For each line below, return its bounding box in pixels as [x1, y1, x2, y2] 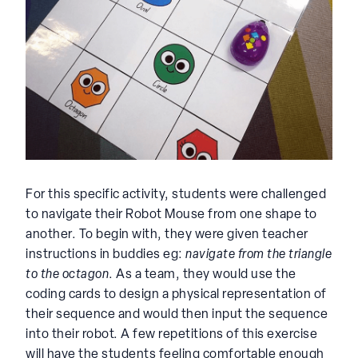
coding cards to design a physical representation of [26, 288, 327, 301]
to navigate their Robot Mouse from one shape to [26, 208, 317, 221]
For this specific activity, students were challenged [26, 188, 326, 201]
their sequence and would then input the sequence [26, 308, 328, 321]
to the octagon [26, 268, 109, 281]
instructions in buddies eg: [26, 248, 185, 261]
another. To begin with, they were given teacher [26, 228, 308, 241]
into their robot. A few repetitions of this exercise [26, 328, 317, 341]
